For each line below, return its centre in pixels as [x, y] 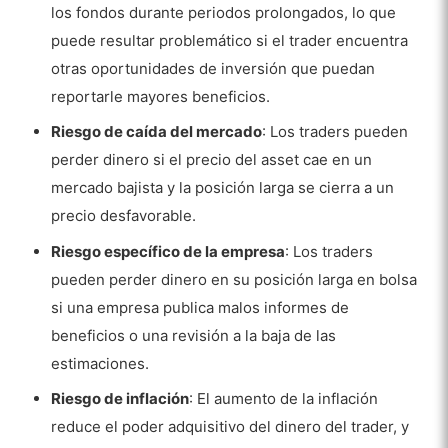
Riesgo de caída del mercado [157, 131]
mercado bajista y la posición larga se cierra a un [223, 187]
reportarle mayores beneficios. [161, 96]
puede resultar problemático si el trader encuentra [230, 40]
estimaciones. [100, 363]
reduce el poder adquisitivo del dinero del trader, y [230, 426]
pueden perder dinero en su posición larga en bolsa [234, 279]
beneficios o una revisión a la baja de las [194, 335]
